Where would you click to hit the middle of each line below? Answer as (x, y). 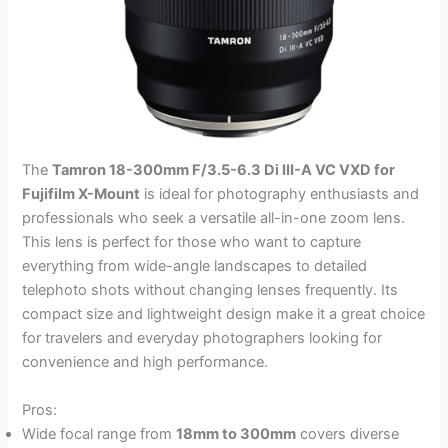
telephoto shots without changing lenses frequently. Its (210, 290)
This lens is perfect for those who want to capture (192, 242)
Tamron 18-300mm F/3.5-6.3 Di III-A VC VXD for (224, 170)
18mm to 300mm (236, 433)
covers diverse (348, 433)
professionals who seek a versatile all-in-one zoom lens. (214, 218)
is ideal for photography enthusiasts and (280, 194)
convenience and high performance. (145, 362)
